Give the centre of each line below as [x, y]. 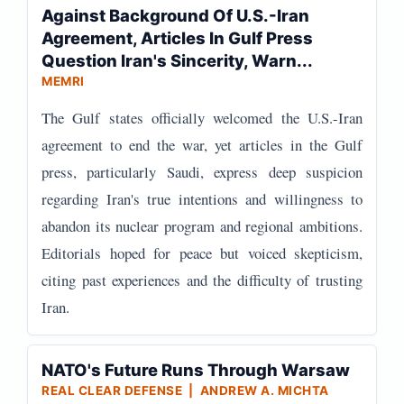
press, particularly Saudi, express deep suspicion [202, 172]
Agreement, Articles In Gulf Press [177, 38]
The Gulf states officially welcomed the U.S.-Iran [202, 118]
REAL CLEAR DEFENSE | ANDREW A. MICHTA [185, 390]
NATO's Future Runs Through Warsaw [196, 370]
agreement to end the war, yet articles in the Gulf [202, 145]
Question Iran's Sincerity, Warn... [177, 60]
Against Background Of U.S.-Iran [175, 15]
